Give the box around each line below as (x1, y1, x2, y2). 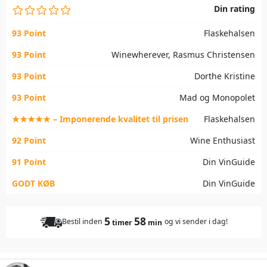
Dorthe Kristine (194, 70, 255, 82)
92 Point (12, 135, 46, 147)
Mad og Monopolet (179, 92, 255, 104)
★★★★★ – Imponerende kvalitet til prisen (12, 113, 188, 125)
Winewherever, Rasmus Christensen (111, 49, 255, 61)
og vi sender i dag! (164, 216, 228, 227)
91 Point (12, 156, 46, 168)
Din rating (214, 3, 255, 15)
